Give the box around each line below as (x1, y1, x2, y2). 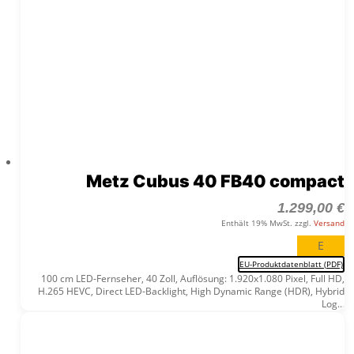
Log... (321, 297, 345, 311)
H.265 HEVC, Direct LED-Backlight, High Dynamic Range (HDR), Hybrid (37, 284, 345, 299)
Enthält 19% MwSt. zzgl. (220, 217, 314, 229)
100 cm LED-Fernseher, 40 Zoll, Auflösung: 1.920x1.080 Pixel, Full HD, (40, 272, 345, 286)
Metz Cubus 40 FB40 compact (85, 171, 345, 192)
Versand (313, 217, 345, 229)
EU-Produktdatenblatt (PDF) (239, 258, 343, 270)
